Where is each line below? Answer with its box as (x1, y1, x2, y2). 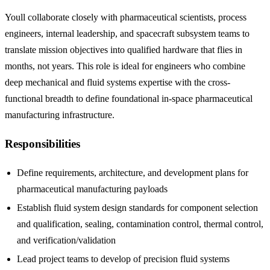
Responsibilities (5, 137, 80, 150)
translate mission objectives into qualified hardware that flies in (5, 45, 242, 55)
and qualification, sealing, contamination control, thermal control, (17, 218, 263, 229)
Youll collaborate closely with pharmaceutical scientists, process (5, 12, 246, 23)
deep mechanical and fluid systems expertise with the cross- (5, 77, 230, 88)
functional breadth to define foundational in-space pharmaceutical (5, 93, 253, 104)
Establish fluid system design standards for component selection (17, 202, 258, 213)
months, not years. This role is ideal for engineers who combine (5, 61, 245, 72)
